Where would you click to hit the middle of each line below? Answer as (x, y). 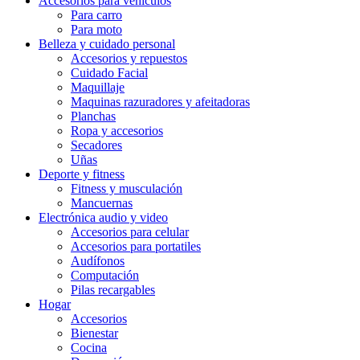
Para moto (96, 29)
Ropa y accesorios (117, 131)
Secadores (96, 145)
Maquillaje (98, 87)
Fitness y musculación (127, 188)
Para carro (96, 15)
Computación (105, 275)
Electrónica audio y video (103, 217)
